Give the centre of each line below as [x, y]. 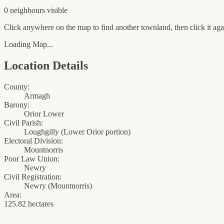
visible [56, 10]
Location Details [46, 66]
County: [17, 87]
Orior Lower [44, 114]
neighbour [25, 10]
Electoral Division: [33, 141]
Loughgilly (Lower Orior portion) [77, 132]
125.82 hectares [29, 204]
